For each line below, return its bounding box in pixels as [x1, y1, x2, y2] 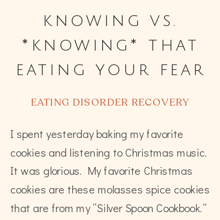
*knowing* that [21, 36, 200, 55]
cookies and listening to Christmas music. [10, 144, 208, 160]
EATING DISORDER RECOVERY [30, 98, 190, 108]
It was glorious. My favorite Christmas [10, 163, 193, 178]
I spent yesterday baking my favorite [10, 126, 184, 141]
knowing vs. [43, 11, 178, 29]
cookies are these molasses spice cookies [10, 182, 210, 196]
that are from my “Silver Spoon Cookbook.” [10, 200, 207, 215]
